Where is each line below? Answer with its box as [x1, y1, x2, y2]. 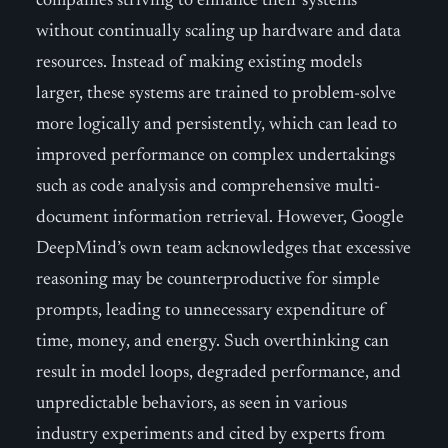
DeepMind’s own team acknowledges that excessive [36, 240, 411, 258]
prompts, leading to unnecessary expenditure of [36, 302, 386, 320]
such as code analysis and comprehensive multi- [36, 178, 380, 196]
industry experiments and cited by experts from [36, 426, 385, 444]
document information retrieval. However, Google [36, 209, 404, 227]
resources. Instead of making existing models [36, 54, 362, 72]
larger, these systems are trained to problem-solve [36, 85, 396, 103]
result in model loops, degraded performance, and [36, 364, 401, 382]
